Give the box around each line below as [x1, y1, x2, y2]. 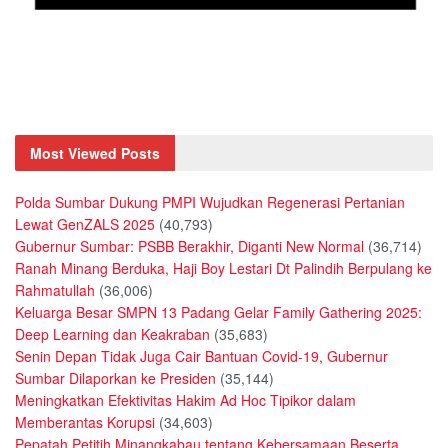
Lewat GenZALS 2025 [15, 214, 155, 235]
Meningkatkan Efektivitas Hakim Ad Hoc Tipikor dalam [15, 390, 356, 411]
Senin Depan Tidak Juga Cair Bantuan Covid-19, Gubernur [15, 346, 388, 367]
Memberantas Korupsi [15, 412, 155, 433]
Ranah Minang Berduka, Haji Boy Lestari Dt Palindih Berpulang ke [15, 258, 432, 279]
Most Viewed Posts [30, 143, 160, 164]
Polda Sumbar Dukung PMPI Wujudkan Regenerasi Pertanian [15, 192, 405, 213]
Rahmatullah [15, 280, 95, 301]
